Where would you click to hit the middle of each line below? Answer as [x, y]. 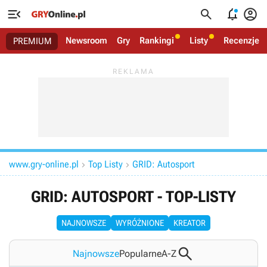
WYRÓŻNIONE [140, 223]
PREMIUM [32, 41]
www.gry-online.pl [44, 164]
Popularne [140, 253]
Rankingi [157, 41]
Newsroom [86, 41]
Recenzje [241, 41]
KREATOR [190, 223]
